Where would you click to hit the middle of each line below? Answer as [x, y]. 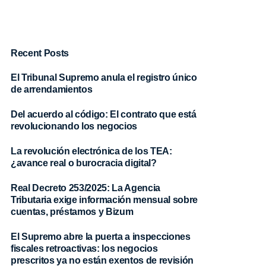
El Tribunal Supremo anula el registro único [104, 77]
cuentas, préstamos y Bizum [72, 211]
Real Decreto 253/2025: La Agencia [85, 187]
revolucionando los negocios [74, 126]
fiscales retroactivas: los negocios [84, 248]
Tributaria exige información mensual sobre [104, 199]
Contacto [90, 179]
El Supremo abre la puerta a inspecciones [100, 236]
